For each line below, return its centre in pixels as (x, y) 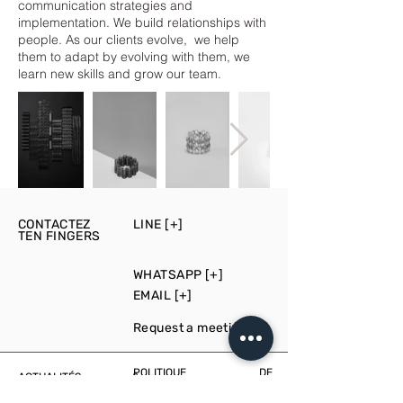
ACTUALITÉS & (79, 377)
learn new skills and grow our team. (120, 74)
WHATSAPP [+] (179, 275)
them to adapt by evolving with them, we (134, 57)
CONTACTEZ (54, 224)
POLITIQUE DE (203, 372)
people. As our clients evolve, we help (129, 40)
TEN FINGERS (59, 236)
